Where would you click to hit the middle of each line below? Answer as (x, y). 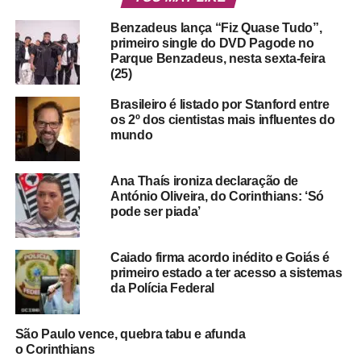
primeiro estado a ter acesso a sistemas (226, 272)
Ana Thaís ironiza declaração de (204, 180)
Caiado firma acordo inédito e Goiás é (220, 257)
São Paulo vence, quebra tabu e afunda (130, 334)
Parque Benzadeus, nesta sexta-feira (218, 58)
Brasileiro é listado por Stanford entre (220, 104)
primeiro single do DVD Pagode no (212, 43)
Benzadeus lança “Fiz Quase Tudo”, (216, 27)
